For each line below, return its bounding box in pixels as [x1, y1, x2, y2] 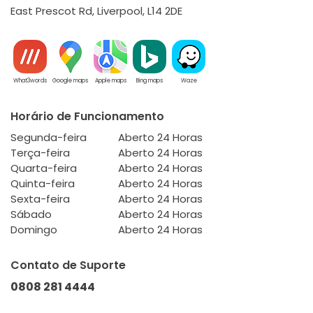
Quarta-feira [10, 161, 77, 175]
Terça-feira [10, 145, 70, 160]
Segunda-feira [10, 130, 87, 145]
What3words [13, 77, 47, 85]
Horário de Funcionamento [10, 108, 164, 124]
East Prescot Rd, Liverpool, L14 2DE [10, 3, 182, 18]
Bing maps [136, 77, 163, 85]
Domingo [10, 222, 57, 237]
